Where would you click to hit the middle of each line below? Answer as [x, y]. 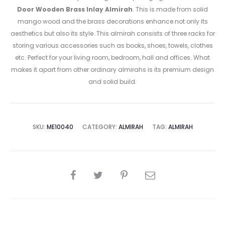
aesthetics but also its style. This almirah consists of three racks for [113, 34]
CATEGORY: [100, 127]
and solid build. [113, 82]
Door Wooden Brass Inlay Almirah [75, 10]
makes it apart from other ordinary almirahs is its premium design [113, 70]
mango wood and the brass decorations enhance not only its [113, 22]
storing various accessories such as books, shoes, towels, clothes [113, 46]
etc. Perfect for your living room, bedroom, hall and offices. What [113, 58]
